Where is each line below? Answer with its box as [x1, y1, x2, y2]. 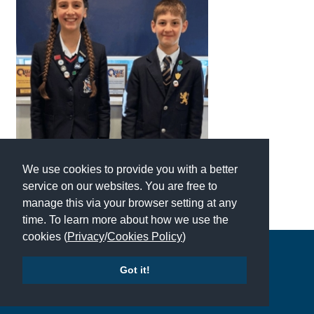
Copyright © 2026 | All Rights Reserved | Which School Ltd [50, 247, 264, 259]
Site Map [113, 290, 145, 302]
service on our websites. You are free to [22, 179, 217, 192]
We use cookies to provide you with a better [22, 163, 238, 175]
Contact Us [210, 290, 252, 302]
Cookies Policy [107, 230, 182, 243]
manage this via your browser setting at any [22, 196, 237, 209]
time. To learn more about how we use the [22, 213, 228, 226]
